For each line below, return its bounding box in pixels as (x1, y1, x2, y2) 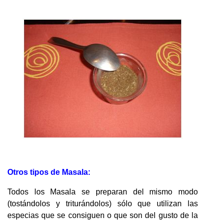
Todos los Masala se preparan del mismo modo (7, 187, 198, 196)
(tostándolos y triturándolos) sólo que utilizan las (7, 199, 198, 208)
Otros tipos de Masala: (7, 167, 90, 176)
